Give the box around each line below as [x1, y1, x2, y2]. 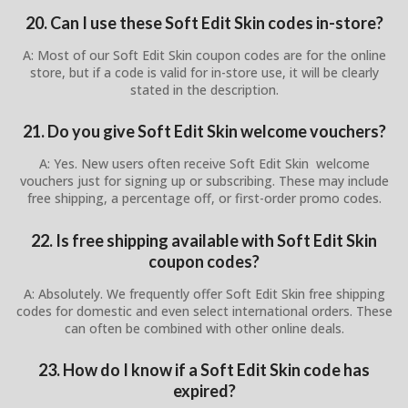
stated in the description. [129, 80, 279, 98]
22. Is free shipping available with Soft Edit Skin [31, 229, 377, 250]
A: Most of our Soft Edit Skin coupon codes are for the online [22, 46, 386, 64]
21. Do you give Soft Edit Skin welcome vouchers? [22, 121, 386, 142]
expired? [172, 381, 236, 402]
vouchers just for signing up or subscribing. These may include [19, 172, 389, 190]
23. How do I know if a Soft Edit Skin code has [38, 360, 370, 381]
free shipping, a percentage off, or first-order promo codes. [26, 189, 382, 208]
